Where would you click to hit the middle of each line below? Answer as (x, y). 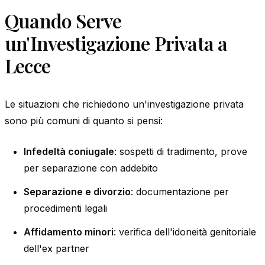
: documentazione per (180, 191)
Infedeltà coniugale (69, 151)
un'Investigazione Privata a (116, 43)
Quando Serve (63, 20)
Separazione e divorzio (77, 191)
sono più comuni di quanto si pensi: (84, 120)
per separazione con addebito (91, 168)
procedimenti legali (65, 208)
